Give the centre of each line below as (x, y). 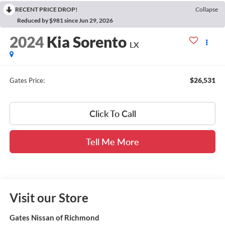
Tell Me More (113, 141)
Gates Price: (27, 80)
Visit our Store (49, 198)
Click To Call (113, 113)
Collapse (207, 9)
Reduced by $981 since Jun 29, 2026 (65, 20)
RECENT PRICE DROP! (46, 9)
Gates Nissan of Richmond (54, 218)
